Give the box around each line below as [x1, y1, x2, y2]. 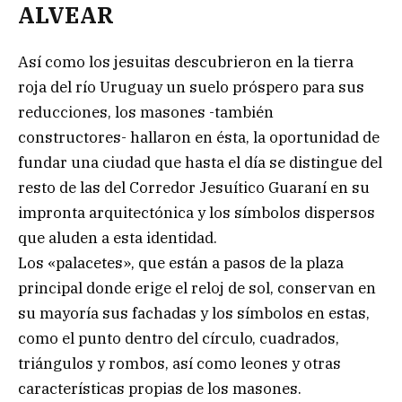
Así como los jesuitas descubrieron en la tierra [18, 52, 354, 73]
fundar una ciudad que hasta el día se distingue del [18, 153, 382, 173]
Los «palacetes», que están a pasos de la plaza [18, 253, 344, 274]
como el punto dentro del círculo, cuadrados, [18, 328, 339, 349]
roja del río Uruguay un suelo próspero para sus [18, 77, 364, 98]
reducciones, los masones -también [18, 102, 274, 123]
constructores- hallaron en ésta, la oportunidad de [18, 127, 380, 148]
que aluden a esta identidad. [18, 228, 217, 249]
